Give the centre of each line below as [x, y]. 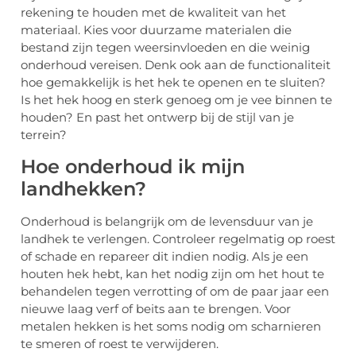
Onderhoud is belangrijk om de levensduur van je [167, 221]
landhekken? [83, 188]
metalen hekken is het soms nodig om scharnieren [171, 326]
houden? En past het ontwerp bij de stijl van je [157, 118]
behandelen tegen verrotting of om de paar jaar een [175, 291]
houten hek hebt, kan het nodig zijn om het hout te [172, 273]
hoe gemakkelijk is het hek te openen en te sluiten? [173, 83]
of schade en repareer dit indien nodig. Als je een [164, 256]
